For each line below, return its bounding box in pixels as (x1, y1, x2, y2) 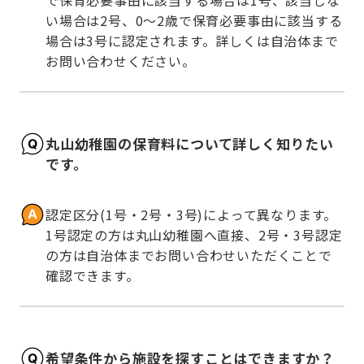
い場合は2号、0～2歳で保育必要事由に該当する (45, 11, 343, 31)
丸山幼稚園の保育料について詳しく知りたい (45, 132, 334, 154)
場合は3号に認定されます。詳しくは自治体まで (45, 31, 339, 51)
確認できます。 (45, 266, 140, 286)
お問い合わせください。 (45, 51, 196, 71)
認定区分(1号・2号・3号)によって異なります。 (45, 205, 338, 225)
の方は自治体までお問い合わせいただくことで (45, 245, 332, 266)
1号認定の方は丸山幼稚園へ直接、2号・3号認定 (45, 225, 343, 245)
